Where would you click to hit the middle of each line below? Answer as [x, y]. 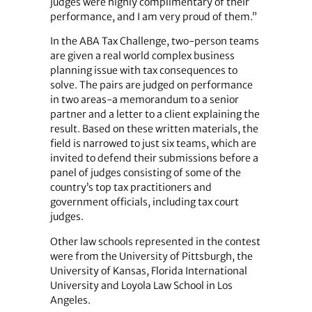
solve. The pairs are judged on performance [151, 85]
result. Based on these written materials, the [154, 129]
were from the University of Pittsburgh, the [151, 256]
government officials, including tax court [144, 202]
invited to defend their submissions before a [154, 158]
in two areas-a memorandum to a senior [144, 100]
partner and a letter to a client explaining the [155, 115]
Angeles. [70, 300]
